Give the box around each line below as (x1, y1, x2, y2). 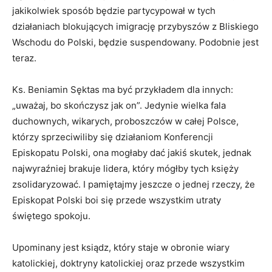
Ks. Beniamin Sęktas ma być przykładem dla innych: (12, 84, 233, 96)
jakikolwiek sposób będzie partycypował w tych (12, 5, 216, 17)
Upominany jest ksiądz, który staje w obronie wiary (12, 242, 229, 254)
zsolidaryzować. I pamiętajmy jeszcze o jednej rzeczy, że (12, 178, 255, 191)
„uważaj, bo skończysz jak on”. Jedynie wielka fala (12, 100, 226, 112)
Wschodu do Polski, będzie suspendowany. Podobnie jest (12, 36, 259, 49)
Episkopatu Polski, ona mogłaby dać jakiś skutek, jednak (12, 147, 251, 159)
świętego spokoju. (12, 210, 90, 222)
